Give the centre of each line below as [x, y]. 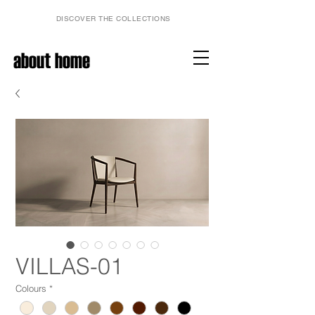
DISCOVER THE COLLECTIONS [113, 19]
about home [52, 60]
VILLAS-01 [69, 266]
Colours [31, 288]
